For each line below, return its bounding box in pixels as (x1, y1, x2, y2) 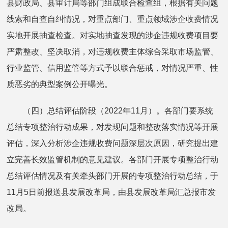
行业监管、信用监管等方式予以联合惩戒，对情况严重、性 (7, 63, 219, 72)
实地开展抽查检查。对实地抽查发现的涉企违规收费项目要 (7, 31, 219, 40)
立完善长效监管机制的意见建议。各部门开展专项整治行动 (7, 155, 219, 164)
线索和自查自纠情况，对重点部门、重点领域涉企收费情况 (7, 14, 219, 23)
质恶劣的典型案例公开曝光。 (7, 79, 113, 89)
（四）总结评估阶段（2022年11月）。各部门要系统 (7, 106, 214, 115)
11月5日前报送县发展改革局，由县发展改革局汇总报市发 (7, 187, 216, 196)
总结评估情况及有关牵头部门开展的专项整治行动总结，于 (7, 171, 219, 180)
